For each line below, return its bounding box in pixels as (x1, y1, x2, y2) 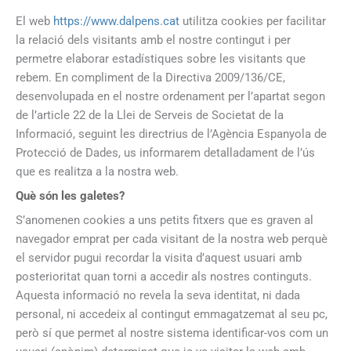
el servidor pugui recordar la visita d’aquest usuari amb (16, 251, 302, 266)
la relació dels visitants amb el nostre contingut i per (16, 32, 291, 47)
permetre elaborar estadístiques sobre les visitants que (16, 51, 306, 66)
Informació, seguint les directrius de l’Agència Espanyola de (16, 126, 327, 141)
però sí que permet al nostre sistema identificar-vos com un (16, 326, 328, 341)
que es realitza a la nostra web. (16, 164, 179, 179)
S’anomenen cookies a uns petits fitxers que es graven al (16, 213, 313, 228)
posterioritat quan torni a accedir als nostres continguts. (16, 270, 312, 284)
